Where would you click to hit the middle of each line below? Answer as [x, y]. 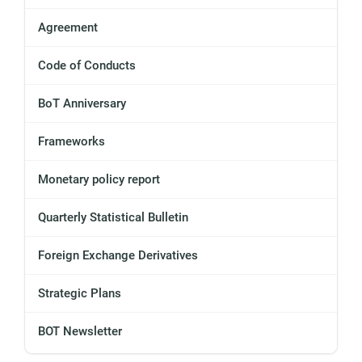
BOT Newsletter [80, 332]
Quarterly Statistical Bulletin [113, 218]
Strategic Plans [80, 294]
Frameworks [72, 142]
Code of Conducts [87, 66]
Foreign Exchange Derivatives [118, 256]
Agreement [68, 28]
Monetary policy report [99, 180]
